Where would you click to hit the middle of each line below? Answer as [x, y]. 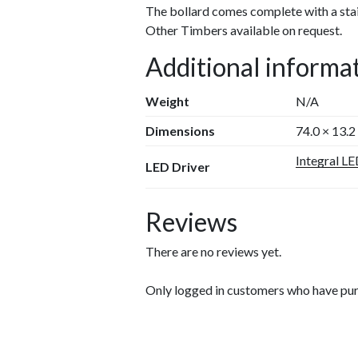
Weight [168, 101]
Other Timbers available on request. [244, 30]
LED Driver [178, 167]
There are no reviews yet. [214, 252]
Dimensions [181, 131]
